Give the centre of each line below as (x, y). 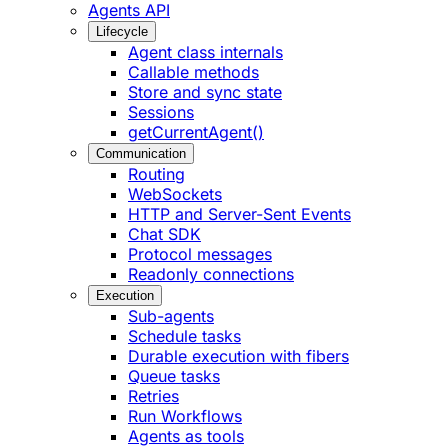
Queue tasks (174, 376)
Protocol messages (200, 254)
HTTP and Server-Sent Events (239, 214)
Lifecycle (122, 32)
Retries (153, 396)
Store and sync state (205, 92)
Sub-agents (171, 316)
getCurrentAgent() (196, 132)
